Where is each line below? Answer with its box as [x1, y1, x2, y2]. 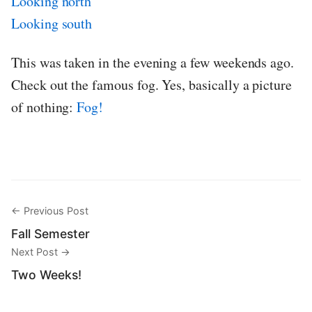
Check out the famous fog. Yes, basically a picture [11, 75, 292, 95]
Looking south [11, 14, 93, 33]
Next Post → [11, 246, 70, 258]
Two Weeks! [11, 267, 81, 283]
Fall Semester [11, 226, 90, 242]
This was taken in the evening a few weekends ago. [11, 53, 295, 72]
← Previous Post [11, 205, 88, 217]
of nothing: [11, 97, 77, 117]
